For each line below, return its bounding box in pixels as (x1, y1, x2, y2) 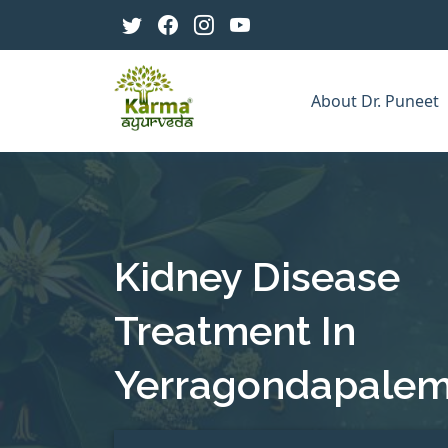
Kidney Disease (114, 252, 400, 300)
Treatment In (114, 306, 356, 354)
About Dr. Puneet (311, 90, 443, 112)
